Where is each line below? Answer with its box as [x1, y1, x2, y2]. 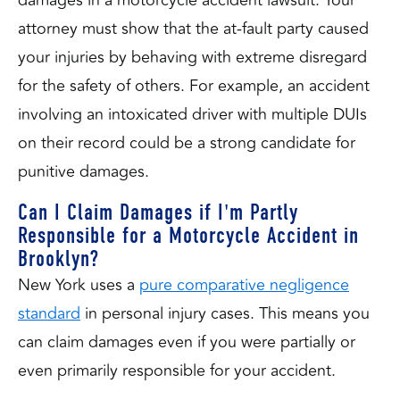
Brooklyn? [18, 245, 99, 272]
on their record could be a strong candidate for [18, 130, 355, 155]
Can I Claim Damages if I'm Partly [18, 198, 298, 226]
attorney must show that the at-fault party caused [18, 16, 369, 41]
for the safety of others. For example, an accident [18, 73, 370, 98]
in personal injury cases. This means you [80, 300, 370, 326]
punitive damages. [18, 159, 154, 184]
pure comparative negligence [139, 271, 349, 297]
